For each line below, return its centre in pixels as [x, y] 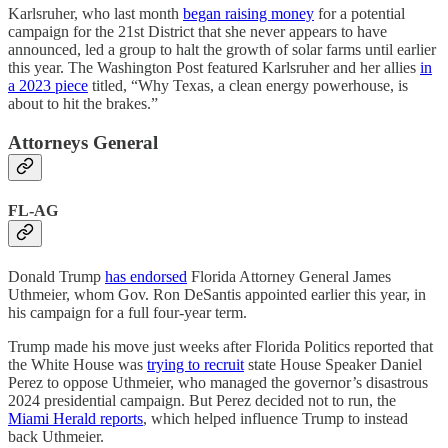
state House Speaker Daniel [333, 365]
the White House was [77, 365]
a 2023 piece [48, 85]
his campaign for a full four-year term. [127, 313]
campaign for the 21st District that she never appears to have [197, 31]
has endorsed [146, 277]
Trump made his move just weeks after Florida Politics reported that [220, 347]
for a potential [359, 13]
